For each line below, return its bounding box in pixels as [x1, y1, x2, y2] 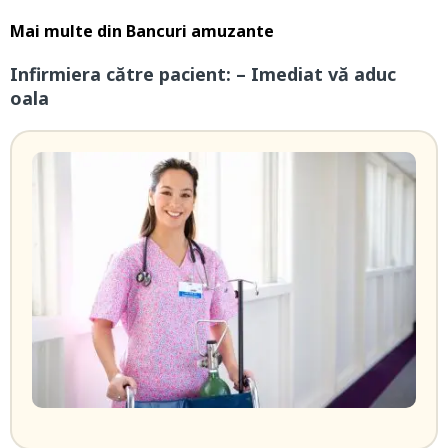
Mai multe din [10, 20, 126, 43]
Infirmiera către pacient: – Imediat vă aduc [10, 62, 396, 87]
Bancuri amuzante [126, 20, 274, 43]
